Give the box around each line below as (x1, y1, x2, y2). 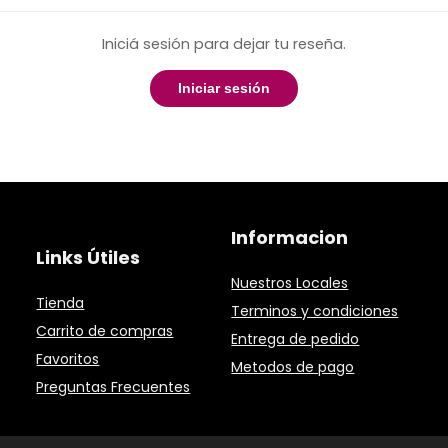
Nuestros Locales (231, 272, 349, 293)
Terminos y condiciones (231, 300, 399, 321)
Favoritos (36, 348, 100, 369)
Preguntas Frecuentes (36, 376, 191, 397)
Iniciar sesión (178, 80, 270, 96)
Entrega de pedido (231, 328, 360, 349)
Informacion (231, 224, 349, 250)
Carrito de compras (36, 320, 174, 341)
